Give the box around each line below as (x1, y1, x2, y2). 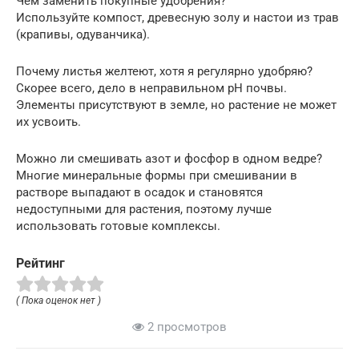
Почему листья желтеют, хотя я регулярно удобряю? (16, 63, 313, 79)
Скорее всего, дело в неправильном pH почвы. (16, 80, 287, 95)
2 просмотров (144, 320, 227, 335)
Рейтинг (16, 255, 65, 271)
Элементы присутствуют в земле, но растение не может (16, 97, 337, 112)
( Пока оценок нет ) (16, 295, 101, 307)
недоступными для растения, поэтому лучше (16, 201, 272, 216)
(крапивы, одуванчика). (16, 26, 150, 42)
